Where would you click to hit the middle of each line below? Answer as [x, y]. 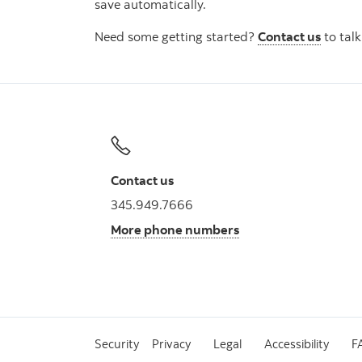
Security [117, 343]
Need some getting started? [176, 37]
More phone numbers [175, 229]
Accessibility [297, 343]
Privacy [171, 343]
